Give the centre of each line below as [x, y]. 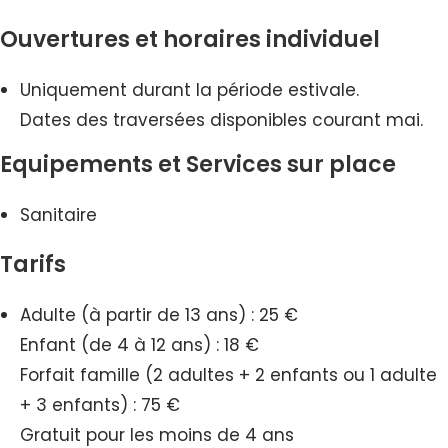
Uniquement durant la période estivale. [189, 90]
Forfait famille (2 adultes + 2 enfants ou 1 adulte [228, 375]
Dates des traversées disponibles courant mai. [221, 120]
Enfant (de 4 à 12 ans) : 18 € [139, 345]
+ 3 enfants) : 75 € [100, 405]
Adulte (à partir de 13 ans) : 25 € [159, 315]
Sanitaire [58, 215]
